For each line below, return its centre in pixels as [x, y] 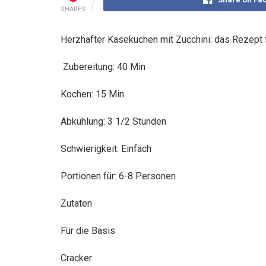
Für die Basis [88, 230]
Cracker [76, 258]
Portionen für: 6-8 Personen [118, 176]
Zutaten [76, 203]
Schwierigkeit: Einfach [106, 148]
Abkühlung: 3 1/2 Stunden [113, 121]
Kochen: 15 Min [92, 94]
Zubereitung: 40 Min [103, 66]
